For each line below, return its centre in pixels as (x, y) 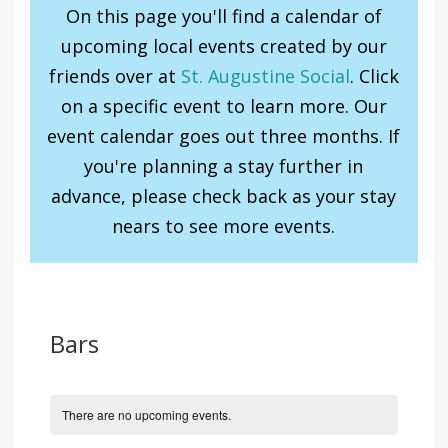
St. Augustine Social (265, 75)
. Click (374, 75)
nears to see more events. (224, 225)
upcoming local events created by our (223, 45)
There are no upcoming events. (146, 414)
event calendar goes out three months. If (224, 135)
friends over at (114, 75)
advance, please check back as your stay (224, 195)
